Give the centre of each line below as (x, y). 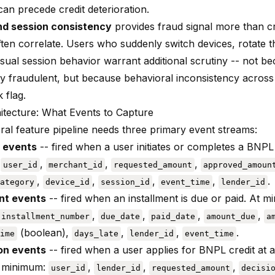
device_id (68, 182)
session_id (125, 182)
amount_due (231, 216)
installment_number (45, 216)
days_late (96, 233)
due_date (120, 216)
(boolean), (45, 232)
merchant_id (76, 165)
